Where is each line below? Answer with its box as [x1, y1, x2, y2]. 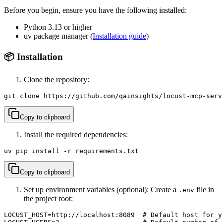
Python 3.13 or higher [24, 23, 92, 32]
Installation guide [93, 32, 146, 41]
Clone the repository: [24, 75, 89, 84]
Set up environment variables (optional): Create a [24, 185, 178, 194]
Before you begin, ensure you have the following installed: [4, 6, 187, 15]
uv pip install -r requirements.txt [4, 147, 139, 155]
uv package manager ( [24, 32, 93, 41]
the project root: [24, 194, 73, 203]
